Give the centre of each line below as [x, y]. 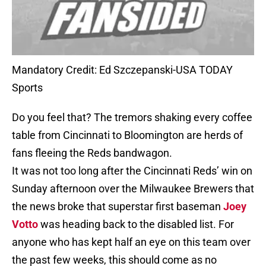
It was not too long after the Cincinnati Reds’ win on [132, 171]
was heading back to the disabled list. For [136, 224]
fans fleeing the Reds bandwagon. [92, 153]
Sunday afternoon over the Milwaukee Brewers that [133, 189]
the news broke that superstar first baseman [118, 207]
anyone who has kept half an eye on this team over [131, 242]
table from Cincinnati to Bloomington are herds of [127, 135]
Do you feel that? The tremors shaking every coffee [132, 118]
